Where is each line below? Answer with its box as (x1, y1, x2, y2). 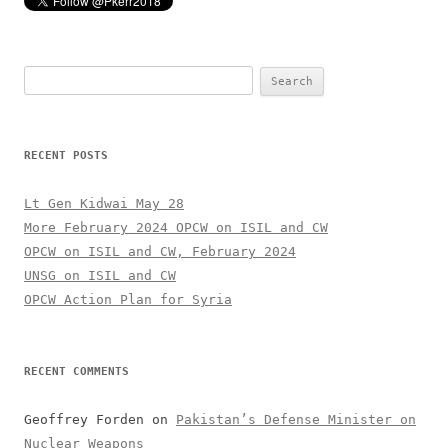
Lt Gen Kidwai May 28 (24, 195, 184, 211)
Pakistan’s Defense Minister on (176, 411, 416, 427)
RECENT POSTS (24, 148, 108, 162)
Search (23, 68, 71, 84)
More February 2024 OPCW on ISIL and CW (24, 219, 328, 235)
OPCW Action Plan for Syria (24, 291, 232, 307)
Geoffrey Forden (24, 411, 144, 427)
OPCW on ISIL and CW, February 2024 (24, 243, 296, 259)
